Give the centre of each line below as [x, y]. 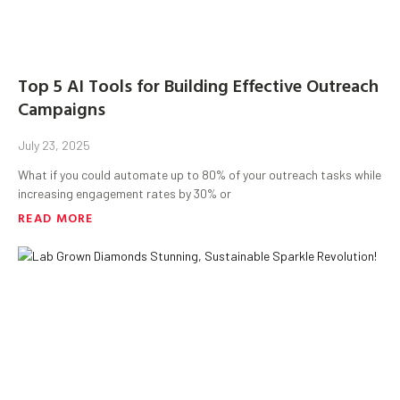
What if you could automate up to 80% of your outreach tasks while [200, 174]
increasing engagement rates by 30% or [125, 193]
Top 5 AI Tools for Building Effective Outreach [198, 84]
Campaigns [62, 108]
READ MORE [56, 217]
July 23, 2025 [54, 145]
